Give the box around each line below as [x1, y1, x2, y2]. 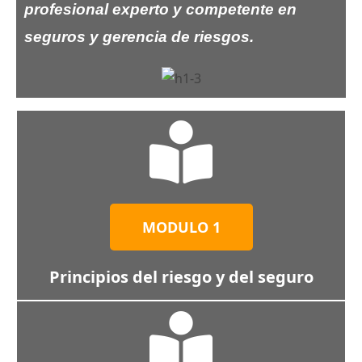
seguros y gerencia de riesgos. [24, 28, 254, 45]
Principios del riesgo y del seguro [48, 266, 314, 288]
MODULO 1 [141, 217, 221, 237]
